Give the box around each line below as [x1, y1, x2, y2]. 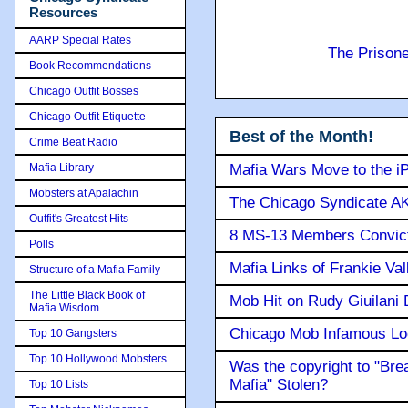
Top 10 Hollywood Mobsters [29, 352, 167, 365]
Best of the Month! [229, 127, 373, 147]
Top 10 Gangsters [29, 326, 117, 340]
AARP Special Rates [29, 33, 131, 46]
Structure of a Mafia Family [29, 262, 160, 276]
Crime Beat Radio [29, 135, 117, 148]
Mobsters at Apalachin [29, 186, 138, 199]
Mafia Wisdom [29, 301, 99, 314]
